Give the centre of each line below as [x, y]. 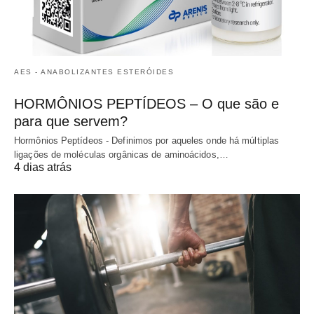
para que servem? [71, 122]
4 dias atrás [43, 168]
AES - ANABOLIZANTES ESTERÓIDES [94, 72]
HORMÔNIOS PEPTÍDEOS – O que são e [146, 104]
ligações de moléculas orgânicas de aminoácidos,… [121, 155]
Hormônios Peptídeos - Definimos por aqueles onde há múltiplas [147, 141]
